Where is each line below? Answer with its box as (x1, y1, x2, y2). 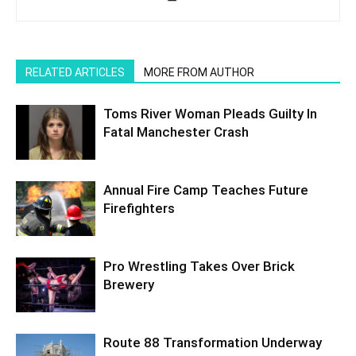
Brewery (103, 276, 154, 292)
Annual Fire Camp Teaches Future (103, 181, 308, 198)
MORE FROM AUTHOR (144, 65, 254, 79)
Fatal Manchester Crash (103, 123, 249, 140)
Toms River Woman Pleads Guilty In (103, 105, 317, 122)
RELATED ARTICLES (25, 65, 125, 79)
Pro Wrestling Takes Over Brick (103, 257, 295, 274)
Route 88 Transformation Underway (103, 334, 322, 350)
